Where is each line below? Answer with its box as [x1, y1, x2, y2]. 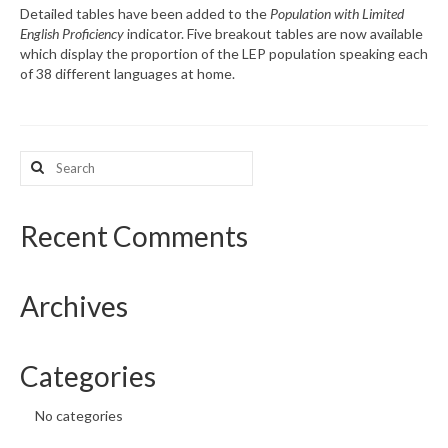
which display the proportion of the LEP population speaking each [20, 44, 428, 62]
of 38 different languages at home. [20, 64, 235, 82]
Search [19, 150, 64, 168]
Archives [20, 288, 128, 323]
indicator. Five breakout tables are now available [124, 24, 423, 42]
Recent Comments [20, 218, 248, 253]
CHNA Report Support [82, 111, 239, 131]
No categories [35, 406, 123, 424]
